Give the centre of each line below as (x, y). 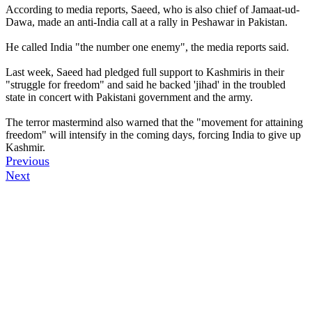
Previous (28, 161)
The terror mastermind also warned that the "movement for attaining (154, 122)
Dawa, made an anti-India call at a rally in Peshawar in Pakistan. (147, 22)
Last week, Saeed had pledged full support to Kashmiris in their (145, 72)
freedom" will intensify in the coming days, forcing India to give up (153, 134)
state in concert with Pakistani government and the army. (129, 97)
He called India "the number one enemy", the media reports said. (147, 47)
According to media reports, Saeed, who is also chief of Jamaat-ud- (153, 9)
